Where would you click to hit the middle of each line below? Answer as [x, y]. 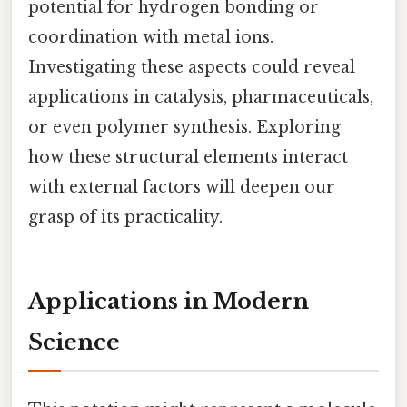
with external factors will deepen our [182, 188]
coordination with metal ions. [151, 38]
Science [74, 342]
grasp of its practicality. [125, 218]
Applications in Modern [169, 302]
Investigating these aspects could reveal [192, 68]
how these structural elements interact [188, 158]
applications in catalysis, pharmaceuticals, [201, 98]
